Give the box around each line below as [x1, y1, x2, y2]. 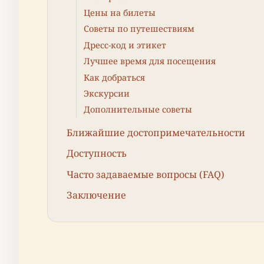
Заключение [67, 188, 126, 202]
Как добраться [84, 71, 145, 83]
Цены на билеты [84, 7, 156, 19]
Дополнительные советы [84, 104, 192, 115]
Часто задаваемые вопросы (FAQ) [67, 167, 225, 181]
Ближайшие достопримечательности [67, 126, 245, 140]
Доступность [67, 147, 127, 160]
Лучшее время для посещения [84, 55, 216, 67]
